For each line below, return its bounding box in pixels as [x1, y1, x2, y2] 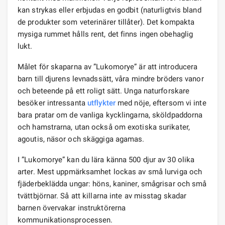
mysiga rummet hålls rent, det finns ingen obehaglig [18, 29, 193, 39]
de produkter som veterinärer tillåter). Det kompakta [18, 17, 195, 27]
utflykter [87, 98, 116, 107]
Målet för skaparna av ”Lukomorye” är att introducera [18, 62, 198, 71]
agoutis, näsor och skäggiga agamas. [18, 134, 145, 144]
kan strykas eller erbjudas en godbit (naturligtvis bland [18, 5, 201, 15]
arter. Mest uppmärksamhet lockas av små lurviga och [18, 167, 202, 176]
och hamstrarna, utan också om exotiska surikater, [18, 122, 190, 132]
